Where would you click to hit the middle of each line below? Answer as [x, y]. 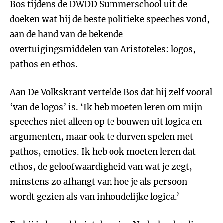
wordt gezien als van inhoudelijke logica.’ [95, 197]
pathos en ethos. [44, 64]
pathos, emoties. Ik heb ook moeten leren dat [103, 152]
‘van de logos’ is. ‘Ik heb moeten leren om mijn [106, 107]
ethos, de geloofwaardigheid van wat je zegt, [101, 167]
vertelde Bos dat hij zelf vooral [149, 92]
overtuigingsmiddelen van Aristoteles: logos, [103, 49]
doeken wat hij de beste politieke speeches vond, [110, 19]
